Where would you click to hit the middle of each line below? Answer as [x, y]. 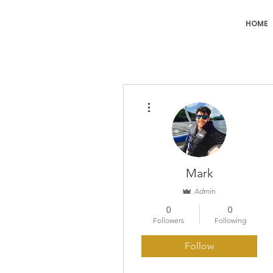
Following [230, 220]
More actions [173, 99]
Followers [168, 220]
